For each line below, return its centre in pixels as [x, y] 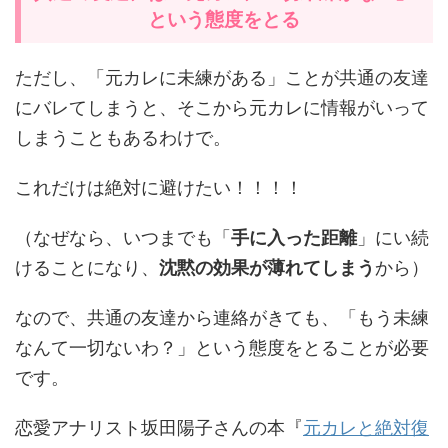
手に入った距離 [294, 237]
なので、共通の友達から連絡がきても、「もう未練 [222, 317]
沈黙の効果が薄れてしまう [267, 267]
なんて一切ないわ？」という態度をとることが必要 [222, 347]
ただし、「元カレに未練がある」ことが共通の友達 [222, 77]
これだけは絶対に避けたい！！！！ [159, 187]
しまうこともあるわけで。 [123, 137]
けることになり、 [87, 267]
